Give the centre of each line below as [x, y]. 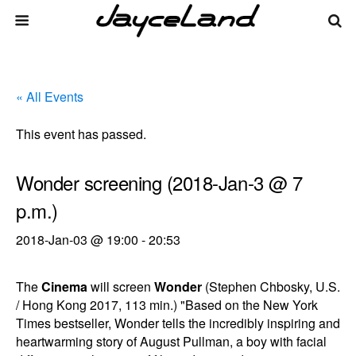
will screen [121, 286]
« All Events [50, 97]
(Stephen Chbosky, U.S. [271, 286]
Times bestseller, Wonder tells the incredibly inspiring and [178, 323]
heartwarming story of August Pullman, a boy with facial [171, 341]
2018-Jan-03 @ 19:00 [77, 240]
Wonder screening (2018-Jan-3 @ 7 [159, 182]
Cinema [64, 286]
